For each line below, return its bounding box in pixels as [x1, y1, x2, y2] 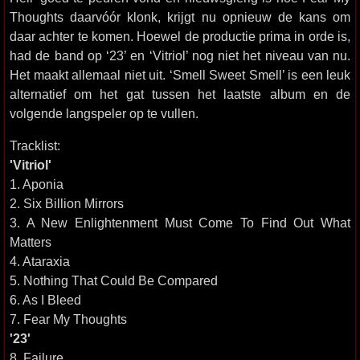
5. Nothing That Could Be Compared [10, 273, 218, 288]
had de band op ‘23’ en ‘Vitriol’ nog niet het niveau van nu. [10, 48, 350, 63]
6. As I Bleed [10, 292, 81, 307]
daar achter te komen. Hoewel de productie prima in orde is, [10, 29, 350, 43]
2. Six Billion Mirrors [10, 196, 124, 211]
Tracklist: [10, 138, 60, 153]
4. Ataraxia [10, 254, 70, 268]
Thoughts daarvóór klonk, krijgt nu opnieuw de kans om [10, 10, 350, 24]
